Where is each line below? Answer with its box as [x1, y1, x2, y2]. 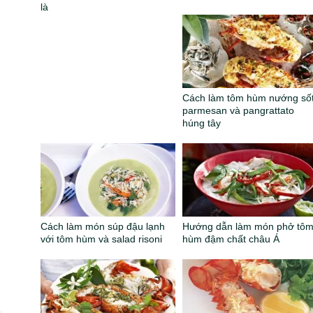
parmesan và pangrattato [182, 105, 295, 117]
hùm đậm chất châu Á [182, 233, 280, 245]
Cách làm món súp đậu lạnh [41, 221, 166, 233]
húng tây [182, 117, 221, 129]
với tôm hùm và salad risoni [41, 233, 163, 245]
